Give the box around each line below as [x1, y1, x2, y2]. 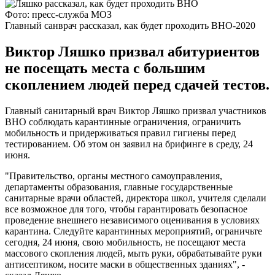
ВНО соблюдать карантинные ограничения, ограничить [5, 116, 241, 127]
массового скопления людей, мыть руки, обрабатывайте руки [5, 247, 262, 258]
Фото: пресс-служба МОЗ [5, 9, 112, 20]
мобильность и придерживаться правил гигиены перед [5, 127, 236, 138]
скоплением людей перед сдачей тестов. [5, 76, 269, 93]
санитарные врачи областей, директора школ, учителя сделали [5, 192, 266, 203]
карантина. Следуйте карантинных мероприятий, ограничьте [5, 225, 262, 236]
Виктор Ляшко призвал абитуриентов [5, 43, 260, 60]
